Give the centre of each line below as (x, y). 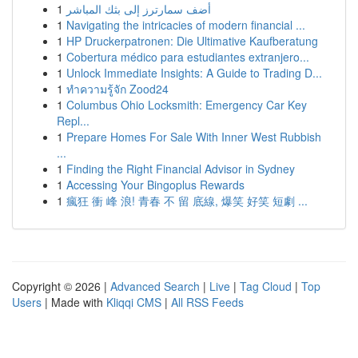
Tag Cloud (266, 286)
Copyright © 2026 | (61, 286)
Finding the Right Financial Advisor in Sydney (181, 169)
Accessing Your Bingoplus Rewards (155, 185)
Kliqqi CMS (134, 302)
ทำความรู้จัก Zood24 (117, 89)
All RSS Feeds (207, 302)
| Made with (74, 302)
